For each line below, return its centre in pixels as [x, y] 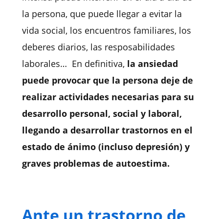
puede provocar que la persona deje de [107, 80]
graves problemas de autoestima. [96, 164]
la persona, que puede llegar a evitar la [102, 14]
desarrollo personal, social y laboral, [102, 114]
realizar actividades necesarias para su [108, 97]
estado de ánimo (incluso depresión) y [106, 147]
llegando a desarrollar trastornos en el [107, 130]
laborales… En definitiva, [74, 64]
